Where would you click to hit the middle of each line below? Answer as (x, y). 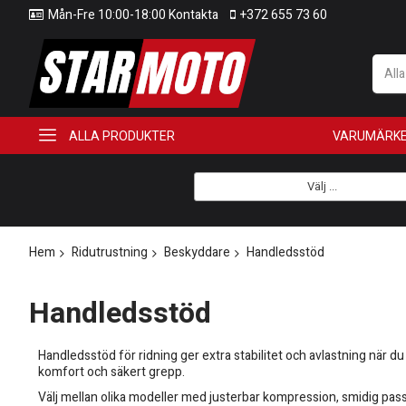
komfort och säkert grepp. (111, 372)
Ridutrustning (110, 252)
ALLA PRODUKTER (122, 135)
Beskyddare (197, 252)
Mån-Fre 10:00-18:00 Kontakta (133, 15)
